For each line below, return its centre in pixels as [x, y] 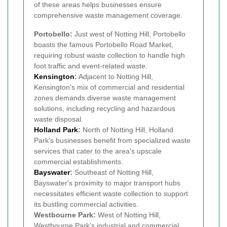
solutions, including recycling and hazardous [105, 108]
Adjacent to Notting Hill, [115, 76]
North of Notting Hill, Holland [127, 129]
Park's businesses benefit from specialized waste [112, 140]
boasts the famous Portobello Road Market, [104, 44]
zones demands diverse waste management [105, 98]
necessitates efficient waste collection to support [111, 193]
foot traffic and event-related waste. [91, 66]
